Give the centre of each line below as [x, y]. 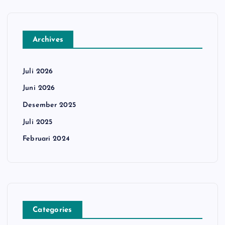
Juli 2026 [38, 72]
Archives [48, 40]
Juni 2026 [39, 88]
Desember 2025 [49, 105]
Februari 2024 [46, 139]
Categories [52, 210]
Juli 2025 [38, 122]
